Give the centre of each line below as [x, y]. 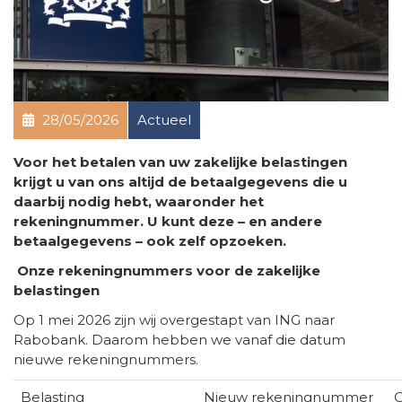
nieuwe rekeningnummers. [106, 359]
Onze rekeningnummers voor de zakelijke [169, 270]
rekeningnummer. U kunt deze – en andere [168, 221]
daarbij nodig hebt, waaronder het [139, 201]
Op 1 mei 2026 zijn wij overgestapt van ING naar [174, 319]
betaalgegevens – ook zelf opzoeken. [150, 240]
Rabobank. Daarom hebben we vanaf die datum [179, 339]
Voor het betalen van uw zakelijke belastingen [180, 162]
